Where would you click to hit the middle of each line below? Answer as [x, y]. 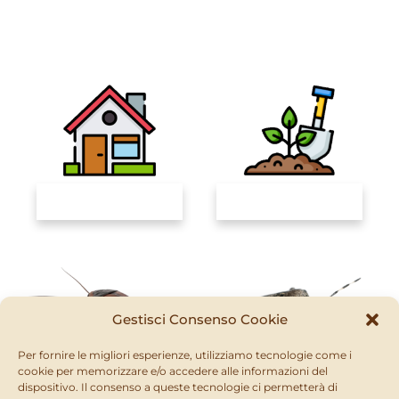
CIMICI [289, 384]
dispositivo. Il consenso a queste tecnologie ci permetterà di [178, 387]
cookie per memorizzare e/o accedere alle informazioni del [173, 371]
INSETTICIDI [110, 204]
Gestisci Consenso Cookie [199, 319]
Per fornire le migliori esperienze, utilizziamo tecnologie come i [185, 355]
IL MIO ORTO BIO [289, 204]
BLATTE [110, 384]
